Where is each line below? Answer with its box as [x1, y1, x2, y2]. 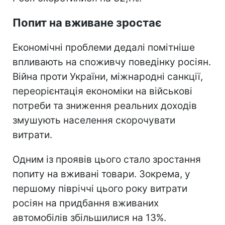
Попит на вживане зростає [13, 16, 162, 29]
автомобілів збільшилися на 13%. [13, 211, 166, 223]
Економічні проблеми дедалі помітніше [13, 41, 195, 53]
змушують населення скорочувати [13, 114, 175, 126]
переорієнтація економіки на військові [13, 85, 192, 97]
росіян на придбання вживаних [13, 197, 159, 209]
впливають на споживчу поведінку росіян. [13, 56, 211, 68]
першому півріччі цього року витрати [13, 182, 187, 194]
